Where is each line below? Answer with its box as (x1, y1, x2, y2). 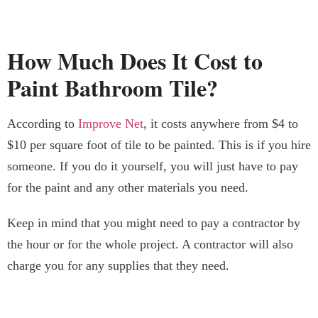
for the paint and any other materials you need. (7, 180, 248, 195)
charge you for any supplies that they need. (7, 258, 229, 273)
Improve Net (78, 116, 143, 131)
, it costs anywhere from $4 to (143, 116, 298, 131)
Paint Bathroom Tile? (7, 71, 218, 105)
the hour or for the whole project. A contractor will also (7, 237, 293, 252)
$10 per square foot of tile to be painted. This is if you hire (7, 138, 311, 153)
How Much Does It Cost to (7, 44, 263, 78)
